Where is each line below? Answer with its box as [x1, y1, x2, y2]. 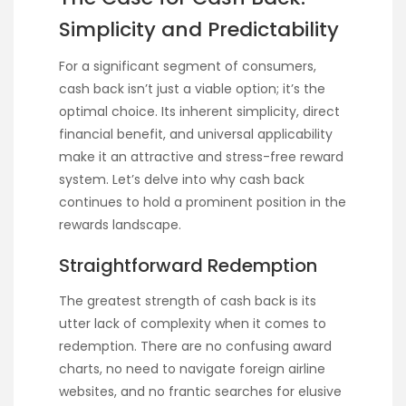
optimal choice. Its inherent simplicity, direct [59, 101, 340, 121]
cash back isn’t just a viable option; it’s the [59, 79, 325, 98]
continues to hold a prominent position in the [59, 192, 346, 211]
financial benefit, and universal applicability [59, 124, 333, 143]
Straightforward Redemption [59, 252, 317, 278]
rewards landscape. [59, 215, 181, 234]
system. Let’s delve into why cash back [59, 169, 304, 188]
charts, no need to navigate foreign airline [59, 359, 325, 378]
